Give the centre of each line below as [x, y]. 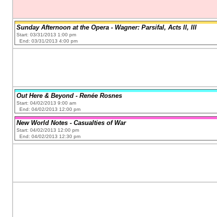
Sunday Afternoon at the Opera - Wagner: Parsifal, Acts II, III [107, 27]
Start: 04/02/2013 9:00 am [46, 103]
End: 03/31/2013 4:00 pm [49, 41]
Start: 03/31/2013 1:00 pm [46, 34]
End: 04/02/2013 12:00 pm [50, 109]
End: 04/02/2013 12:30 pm [50, 137]
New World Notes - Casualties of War [71, 123]
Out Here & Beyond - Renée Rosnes [70, 95]
